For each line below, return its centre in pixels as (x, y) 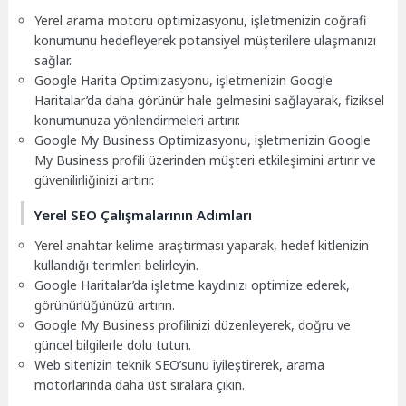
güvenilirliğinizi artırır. (95, 179)
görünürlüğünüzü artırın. (105, 304)
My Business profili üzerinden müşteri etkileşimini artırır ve (206, 159)
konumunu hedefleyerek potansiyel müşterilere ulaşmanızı (206, 40)
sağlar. (53, 60)
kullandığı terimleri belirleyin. (117, 265)
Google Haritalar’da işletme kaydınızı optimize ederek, (193, 285)
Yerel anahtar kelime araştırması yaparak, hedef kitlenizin (202, 245)
